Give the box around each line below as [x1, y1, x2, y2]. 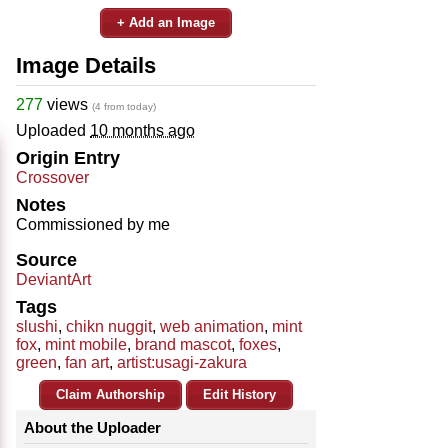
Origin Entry [16, 147, 120, 168]
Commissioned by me [16, 215, 170, 233]
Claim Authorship [56, 386, 165, 402]
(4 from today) [92, 100, 156, 112]
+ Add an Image [117, 14, 215, 30]
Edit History [203, 386, 276, 402]
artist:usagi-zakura [117, 353, 247, 371]
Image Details [16, 52, 156, 78]
